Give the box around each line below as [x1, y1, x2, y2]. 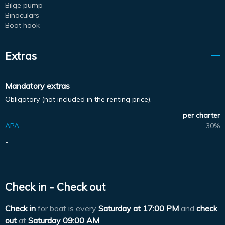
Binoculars [5, 10, 39, 20]
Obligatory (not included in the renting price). [5, 94, 152, 104]
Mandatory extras [5, 80, 70, 91]
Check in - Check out [5, 180, 105, 194]
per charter [183, 110, 220, 120]
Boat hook [5, 20, 40, 30]
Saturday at [98, 203, 141, 213]
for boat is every [36, 203, 98, 213]
